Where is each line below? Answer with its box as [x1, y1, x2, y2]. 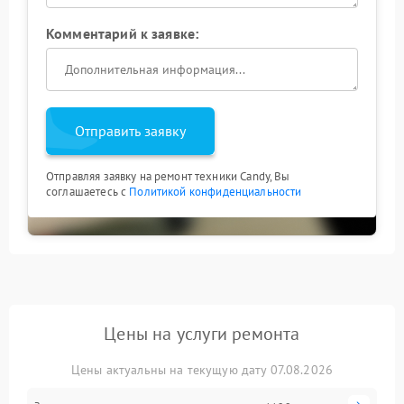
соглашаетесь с [46, 184, 130, 199]
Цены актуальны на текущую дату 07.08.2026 [70, 362, 334, 378]
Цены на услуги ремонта [104, 322, 300, 345]
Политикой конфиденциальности [129, 184, 302, 199]
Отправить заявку [75, 122, 186, 140]
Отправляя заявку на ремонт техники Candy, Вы [46, 169, 290, 184]
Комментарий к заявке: [46, 24, 199, 42]
